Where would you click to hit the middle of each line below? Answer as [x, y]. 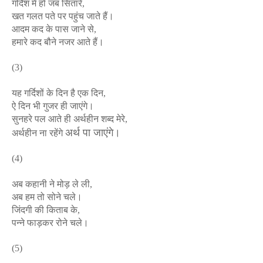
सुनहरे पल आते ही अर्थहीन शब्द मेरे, [70, 119]
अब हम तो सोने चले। [47, 197]
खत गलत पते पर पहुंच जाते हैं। [63, 16]
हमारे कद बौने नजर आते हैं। [58, 42]
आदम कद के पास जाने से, [54, 29]
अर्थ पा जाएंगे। [93, 133]
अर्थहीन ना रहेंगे [38, 133]
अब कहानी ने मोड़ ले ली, [52, 184]
